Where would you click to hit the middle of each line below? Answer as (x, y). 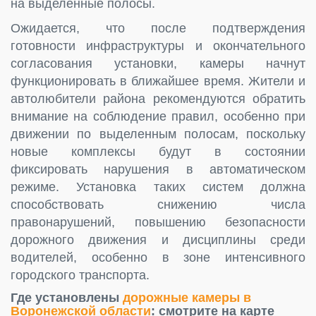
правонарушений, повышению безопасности (158, 222)
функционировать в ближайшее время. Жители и (158, 81)
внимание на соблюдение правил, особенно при (158, 116)
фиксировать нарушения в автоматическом (158, 169)
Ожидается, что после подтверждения (158, 28)
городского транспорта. (80, 275)
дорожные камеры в (187, 297)
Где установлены (67, 297)
